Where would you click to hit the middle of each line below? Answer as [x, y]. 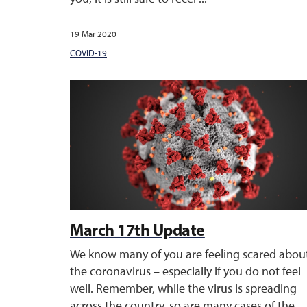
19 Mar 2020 [93, 34]
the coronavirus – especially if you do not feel [185, 271]
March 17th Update [137, 230]
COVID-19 [88, 53]
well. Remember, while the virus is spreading [183, 288]
